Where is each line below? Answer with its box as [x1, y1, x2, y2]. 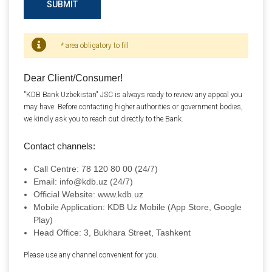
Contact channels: [24, 141, 95, 152]
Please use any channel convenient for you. [24, 251, 158, 260]
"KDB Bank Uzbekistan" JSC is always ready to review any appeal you [24, 90, 242, 100]
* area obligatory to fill [61, 41, 129, 50]
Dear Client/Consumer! [24, 73, 123, 84]
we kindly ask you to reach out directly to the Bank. [24, 115, 183, 124]
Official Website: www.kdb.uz [33, 189, 143, 200]
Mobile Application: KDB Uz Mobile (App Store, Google [33, 202, 242, 212]
